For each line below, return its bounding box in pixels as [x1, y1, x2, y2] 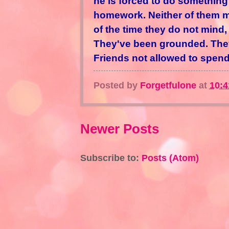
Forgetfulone [140, 79, 196, 90]
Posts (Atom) [141, 152, 199, 163]
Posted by [93, 79, 140, 90]
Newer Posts [80, 121, 159, 136]
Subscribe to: [80, 152, 142, 163]
